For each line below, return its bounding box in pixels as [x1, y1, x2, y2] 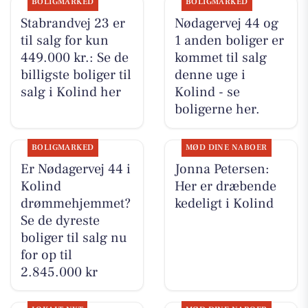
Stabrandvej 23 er [20, 14, 125, 33]
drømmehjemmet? [20, 194, 131, 212]
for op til [20, 245, 72, 264]
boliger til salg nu [20, 228, 127, 247]
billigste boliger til [20, 66, 131, 85]
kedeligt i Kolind [174, 194, 274, 212]
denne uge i [174, 66, 245, 85]
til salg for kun [20, 32, 109, 50]
